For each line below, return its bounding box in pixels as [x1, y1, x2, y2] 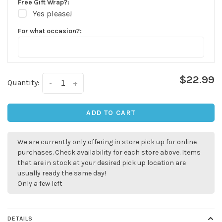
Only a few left [17, 179, 62, 188]
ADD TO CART [86, 109, 136, 117]
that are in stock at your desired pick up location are [17, 159, 186, 167]
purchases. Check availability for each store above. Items [17, 148, 201, 157]
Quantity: [7, 78, 40, 87]
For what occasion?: [18, 27, 82, 35]
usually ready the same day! [17, 169, 106, 178]
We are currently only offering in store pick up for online [17, 138, 197, 147]
